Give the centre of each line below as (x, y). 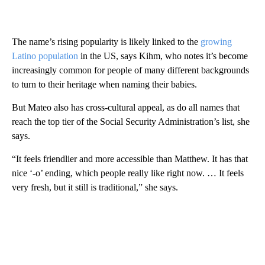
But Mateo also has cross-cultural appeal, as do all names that (126, 107)
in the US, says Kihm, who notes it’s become (163, 56)
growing (216, 41)
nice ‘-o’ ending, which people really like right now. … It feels (128, 173)
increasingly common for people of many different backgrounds (130, 70)
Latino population (45, 56)
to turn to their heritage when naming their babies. (104, 84)
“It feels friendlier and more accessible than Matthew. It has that (130, 159)
